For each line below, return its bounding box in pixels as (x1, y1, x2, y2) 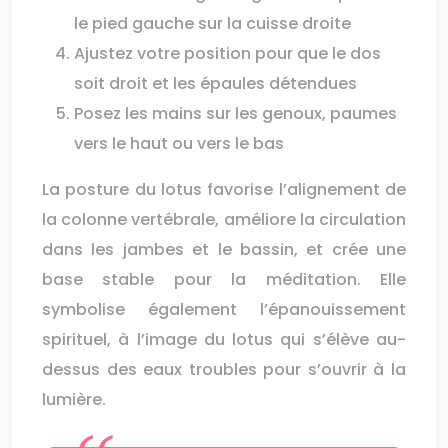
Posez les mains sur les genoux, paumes (74, 102, 397, 125)
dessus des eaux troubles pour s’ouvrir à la (42, 358, 406, 381)
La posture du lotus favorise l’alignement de (42, 178, 406, 201)
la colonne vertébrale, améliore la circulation (42, 208, 406, 231)
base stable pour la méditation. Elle (42, 268, 406, 291)
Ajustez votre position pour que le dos (74, 42, 381, 65)
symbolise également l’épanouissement (42, 298, 406, 321)
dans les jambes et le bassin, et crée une (42, 238, 406, 261)
